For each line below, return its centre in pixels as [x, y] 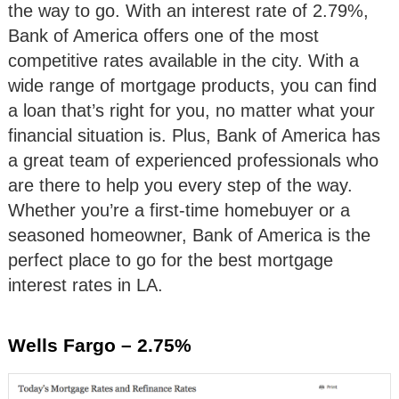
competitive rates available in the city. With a [183, 60]
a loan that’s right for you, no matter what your [191, 110]
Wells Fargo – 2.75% [100, 345]
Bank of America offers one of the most [163, 35]
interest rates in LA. [85, 285]
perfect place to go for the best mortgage [171, 260]
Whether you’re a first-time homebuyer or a [179, 210]
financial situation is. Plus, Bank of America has [194, 135]
